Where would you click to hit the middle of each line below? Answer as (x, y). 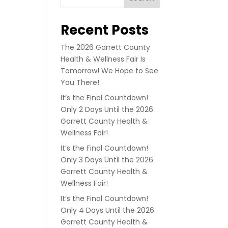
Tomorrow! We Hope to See (110, 70)
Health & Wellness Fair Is (103, 59)
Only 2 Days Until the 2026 (107, 109)
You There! (80, 82)
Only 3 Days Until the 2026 (107, 160)
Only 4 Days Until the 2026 (108, 210)
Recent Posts (105, 30)
